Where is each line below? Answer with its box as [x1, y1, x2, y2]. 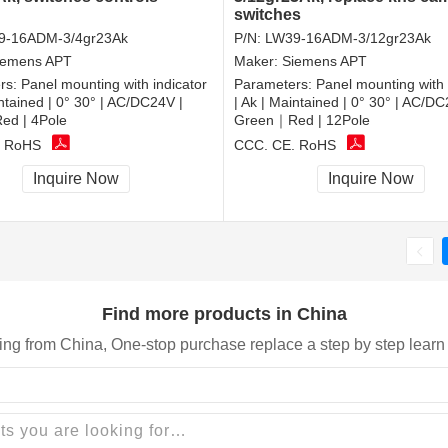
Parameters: [234, 76, 316, 93]
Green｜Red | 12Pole [234, 112, 370, 129]
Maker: [234, 53, 282, 70]
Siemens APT [282, 53, 367, 70]
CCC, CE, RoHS [234, 136, 336, 153]
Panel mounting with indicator [21, 76, 207, 93]
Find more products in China [101, 303, 347, 324]
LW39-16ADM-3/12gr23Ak [265, 30, 431, 47]
